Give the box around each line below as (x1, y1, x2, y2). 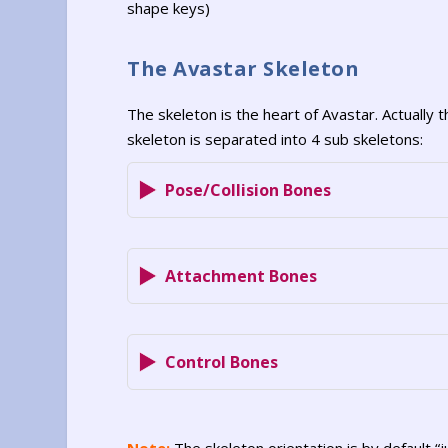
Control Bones (165, 351, 279, 374)
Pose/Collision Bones (165, 179, 332, 202)
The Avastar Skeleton (127, 55, 360, 83)
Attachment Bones (165, 265, 318, 288)
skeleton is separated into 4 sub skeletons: (127, 129, 424, 150)
